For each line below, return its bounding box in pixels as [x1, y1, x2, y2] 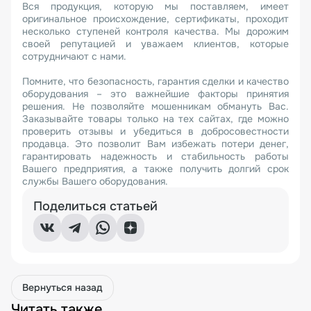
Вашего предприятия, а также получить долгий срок [22, 162, 289, 175]
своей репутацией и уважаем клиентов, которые [22, 37, 289, 50]
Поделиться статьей [33, 199, 158, 214]
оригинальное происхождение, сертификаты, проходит [22, 12, 289, 25]
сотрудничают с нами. [22, 50, 126, 62]
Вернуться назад [22, 281, 103, 294]
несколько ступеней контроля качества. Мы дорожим [22, 25, 289, 37]
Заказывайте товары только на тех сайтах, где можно [22, 112, 289, 125]
